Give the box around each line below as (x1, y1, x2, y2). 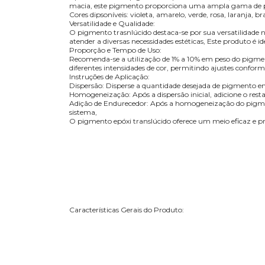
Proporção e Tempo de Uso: (69, 45, 161, 54)
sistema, (69, 107, 97, 117)
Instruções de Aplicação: (69, 72, 150, 81)
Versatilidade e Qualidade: (69, 18, 155, 28)
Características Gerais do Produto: (69, 205, 184, 214)
